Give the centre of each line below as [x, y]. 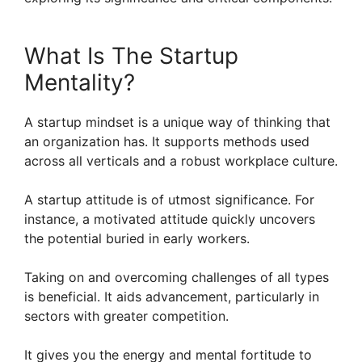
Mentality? [80, 83]
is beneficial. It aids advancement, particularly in [172, 297]
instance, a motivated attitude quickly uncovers [170, 219]
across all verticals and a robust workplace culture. [181, 161]
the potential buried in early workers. [137, 239]
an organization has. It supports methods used [167, 142]
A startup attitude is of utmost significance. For [169, 200]
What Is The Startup [131, 56]
